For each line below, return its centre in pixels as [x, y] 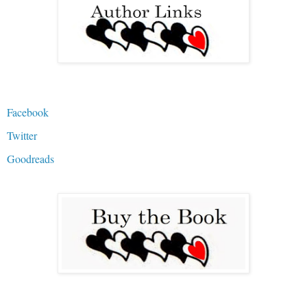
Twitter [22, 135]
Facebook [28, 112]
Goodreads [30, 158]
